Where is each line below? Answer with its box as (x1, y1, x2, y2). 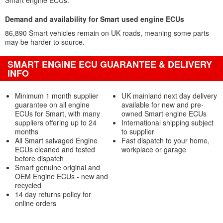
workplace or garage (121, 144, 186, 154)
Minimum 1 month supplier (15, 91, 99, 101)
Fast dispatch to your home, (121, 135, 210, 145)
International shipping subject (121, 117, 214, 127)
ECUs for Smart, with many (15, 109, 100, 118)
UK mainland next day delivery (121, 91, 217, 101)
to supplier (121, 126, 154, 136)
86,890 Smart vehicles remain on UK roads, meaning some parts (5, 28, 209, 38)
